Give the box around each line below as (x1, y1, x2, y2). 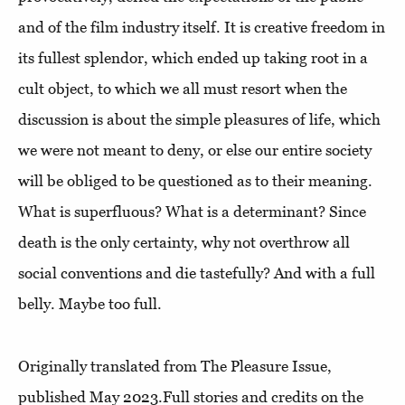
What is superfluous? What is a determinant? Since (18, 202, 366, 221)
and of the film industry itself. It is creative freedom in (18, 17, 385, 36)
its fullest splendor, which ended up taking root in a (18, 48, 368, 67)
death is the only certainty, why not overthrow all (18, 232, 350, 251)
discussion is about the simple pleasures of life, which (18, 109, 381, 128)
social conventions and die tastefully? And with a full (18, 263, 375, 282)
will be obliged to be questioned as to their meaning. (18, 171, 372, 190)
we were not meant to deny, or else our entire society (18, 140, 372, 159)
